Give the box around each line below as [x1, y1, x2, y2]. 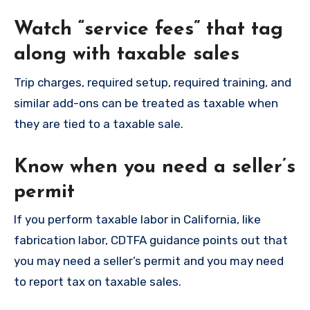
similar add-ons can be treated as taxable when [14, 95, 278, 110]
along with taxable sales [14, 45, 239, 65]
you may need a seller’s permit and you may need [14, 254, 284, 268]
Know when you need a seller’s [14, 157, 295, 177]
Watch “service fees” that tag [14, 20, 283, 40]
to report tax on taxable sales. [14, 275, 181, 289]
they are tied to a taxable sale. [14, 116, 183, 131]
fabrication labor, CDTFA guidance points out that [14, 233, 288, 248]
